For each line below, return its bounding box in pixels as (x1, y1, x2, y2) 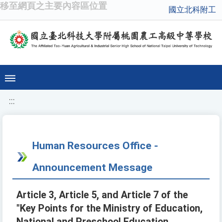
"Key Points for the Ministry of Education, (16, 203, 203, 215)
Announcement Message (32, 161, 153, 174)
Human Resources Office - (32, 139, 158, 152)
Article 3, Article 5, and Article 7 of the (16, 189, 188, 201)
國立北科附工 (168, 5, 216, 14)
